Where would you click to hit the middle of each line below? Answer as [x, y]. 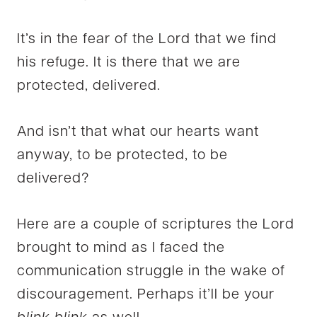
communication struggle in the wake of [151, 271]
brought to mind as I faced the [121, 248]
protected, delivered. [89, 86]
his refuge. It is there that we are [129, 63]
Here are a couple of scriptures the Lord [156, 225]
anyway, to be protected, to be [122, 155]
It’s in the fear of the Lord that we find [147, 39]
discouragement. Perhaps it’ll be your [146, 295]
